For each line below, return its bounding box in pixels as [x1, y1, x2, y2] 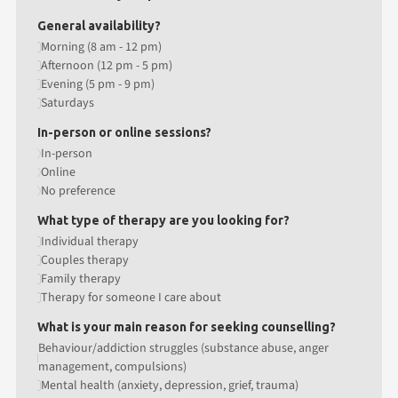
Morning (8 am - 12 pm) [41, 37, 162, 56]
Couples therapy [41, 251, 129, 269]
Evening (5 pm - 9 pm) [41, 75, 155, 93]
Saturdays [41, 93, 94, 112]
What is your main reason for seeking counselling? [37, 319, 336, 334]
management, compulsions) [38, 357, 187, 376]
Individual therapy [41, 232, 139, 251]
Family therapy [41, 269, 121, 288]
